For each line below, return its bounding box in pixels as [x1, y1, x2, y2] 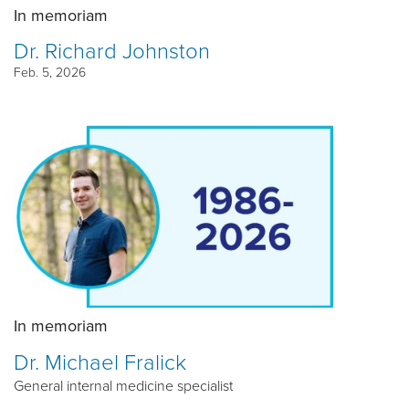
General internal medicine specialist [14, 374, 233, 395]
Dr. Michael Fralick [14, 345, 186, 376]
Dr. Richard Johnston [14, 35, 210, 66]
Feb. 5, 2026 [14, 63, 86, 81]
